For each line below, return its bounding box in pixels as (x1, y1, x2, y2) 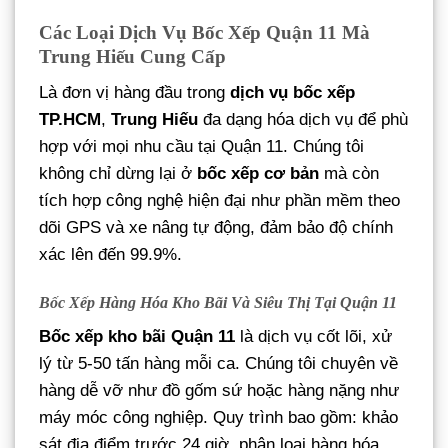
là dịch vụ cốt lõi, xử (235, 327, 392, 347)
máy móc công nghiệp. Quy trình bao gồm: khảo (39, 408, 398, 428)
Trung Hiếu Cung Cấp (39, 46, 226, 68)
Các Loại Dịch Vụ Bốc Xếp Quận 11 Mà (39, 22, 370, 44)
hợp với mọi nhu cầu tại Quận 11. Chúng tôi (39, 137, 364, 157)
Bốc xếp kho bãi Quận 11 (39, 327, 235, 347)
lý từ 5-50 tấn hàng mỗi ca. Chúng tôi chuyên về (39, 354, 398, 374)
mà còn (319, 164, 379, 184)
